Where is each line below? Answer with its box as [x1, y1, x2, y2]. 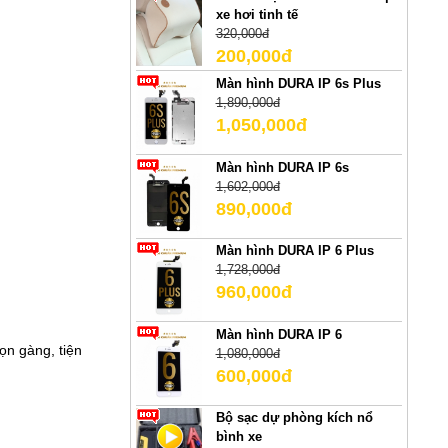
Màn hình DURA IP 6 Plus [215, 243, 374, 259]
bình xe [215, 429, 262, 445]
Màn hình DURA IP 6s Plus [215, 75, 381, 91]
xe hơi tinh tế [215, 7, 298, 23]
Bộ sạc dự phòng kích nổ [215, 410, 373, 426]
